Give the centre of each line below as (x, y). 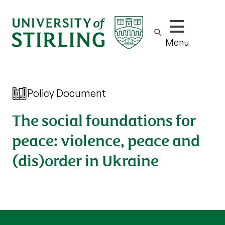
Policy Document (67, 93)
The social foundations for (104, 119)
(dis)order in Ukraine (85, 159)
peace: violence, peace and (106, 139)
